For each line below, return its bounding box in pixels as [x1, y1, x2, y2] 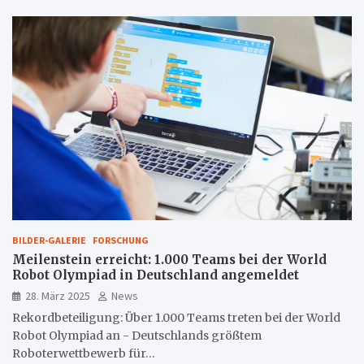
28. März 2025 [25, 288, 90, 303]
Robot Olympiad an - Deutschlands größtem [12, 327, 262, 343]
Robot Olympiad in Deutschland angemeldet [12, 266, 299, 283]
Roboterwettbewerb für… [12, 345, 155, 361]
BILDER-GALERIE [12, 233, 86, 246]
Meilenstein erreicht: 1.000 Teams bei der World [12, 251, 327, 267]
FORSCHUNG [93, 233, 149, 246]
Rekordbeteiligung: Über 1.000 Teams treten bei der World [12, 310, 340, 325]
